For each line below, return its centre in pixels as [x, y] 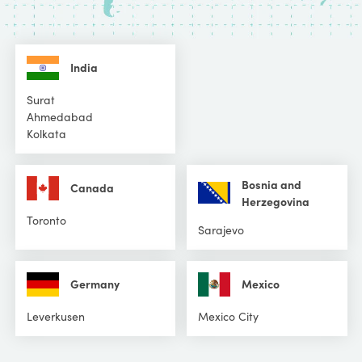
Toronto [46, 219]
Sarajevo [221, 229]
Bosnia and [271, 184]
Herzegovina [276, 201]
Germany [95, 284]
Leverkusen [55, 316]
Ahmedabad [59, 116]
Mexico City [228, 316]
